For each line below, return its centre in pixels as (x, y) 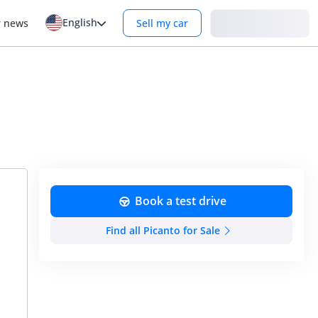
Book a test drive (181, 201)
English (80, 22)
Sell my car (162, 23)
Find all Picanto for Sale (163, 230)
